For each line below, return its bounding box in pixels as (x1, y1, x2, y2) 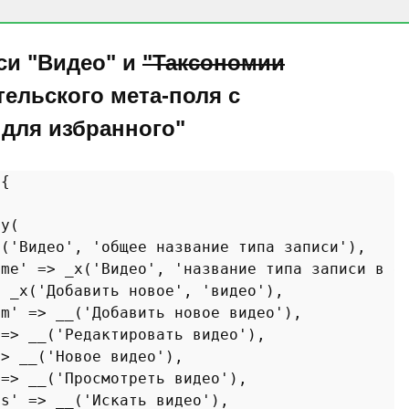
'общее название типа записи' (92, 238, 348, 256)
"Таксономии (142, 50, 285, 75)
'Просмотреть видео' (56, 370, 229, 387)
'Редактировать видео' (56, 326, 247, 343)
